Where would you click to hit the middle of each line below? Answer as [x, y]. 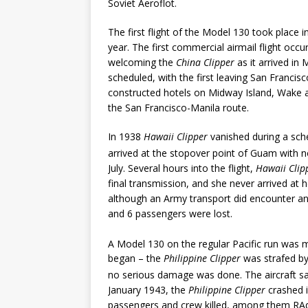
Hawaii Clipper [176, 137]
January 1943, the [148, 289]
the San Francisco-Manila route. [178, 108]
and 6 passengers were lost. [170, 213]
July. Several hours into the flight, [182, 168]
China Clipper [205, 63]
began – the [136, 258]
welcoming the [142, 63]
